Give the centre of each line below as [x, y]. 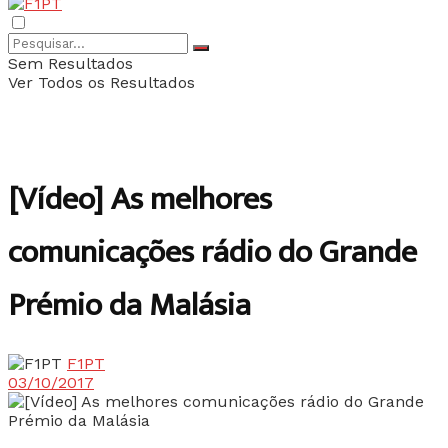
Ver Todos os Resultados [101, 82]
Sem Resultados [70, 63]
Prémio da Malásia [129, 306]
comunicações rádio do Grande [212, 253]
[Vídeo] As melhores [140, 200]
